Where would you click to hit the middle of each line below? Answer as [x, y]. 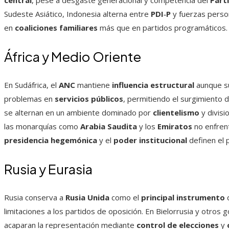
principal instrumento [183, 198]
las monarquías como [42, 127]
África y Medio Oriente [73, 57]
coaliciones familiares [56, 28]
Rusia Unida [87, 198]
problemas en [29, 99]
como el [125, 198]
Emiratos [175, 127]
